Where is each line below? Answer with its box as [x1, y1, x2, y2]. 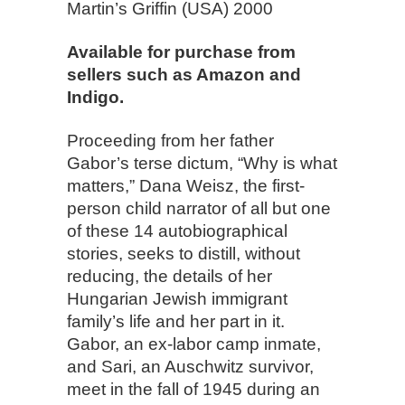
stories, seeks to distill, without [67, 244, 300, 263]
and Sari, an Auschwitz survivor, [67, 357, 314, 376]
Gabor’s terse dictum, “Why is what [67, 154, 337, 173]
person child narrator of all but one [67, 199, 331, 218]
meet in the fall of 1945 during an [67, 380, 320, 399]
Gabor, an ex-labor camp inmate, [67, 334, 321, 353]
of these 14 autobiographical [67, 221, 287, 240]
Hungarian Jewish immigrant [67, 289, 287, 308]
